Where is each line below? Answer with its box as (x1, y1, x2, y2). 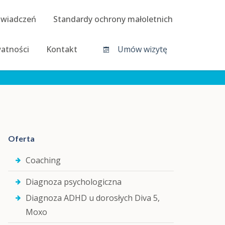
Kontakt (46, 44, 77, 55)
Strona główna (25, 58, 72, 68)
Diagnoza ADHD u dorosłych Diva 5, (26, 192, 160, 203)
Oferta (8, 134, 35, 143)
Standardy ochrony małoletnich (53, 14, 173, 25)
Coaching (26, 155, 61, 166)
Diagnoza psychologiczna (26, 176, 122, 187)
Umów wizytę (118, 44, 167, 55)
